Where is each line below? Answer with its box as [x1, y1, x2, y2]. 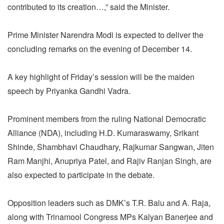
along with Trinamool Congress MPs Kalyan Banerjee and [7, 210, 213, 222]
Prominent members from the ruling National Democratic [7, 112, 206, 124]
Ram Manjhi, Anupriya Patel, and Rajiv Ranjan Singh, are [7, 154, 211, 166]
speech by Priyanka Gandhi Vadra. [7, 84, 130, 96]
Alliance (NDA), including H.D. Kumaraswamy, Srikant [7, 126, 198, 138]
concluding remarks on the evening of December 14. [7, 42, 192, 54]
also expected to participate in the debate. [7, 168, 154, 180]
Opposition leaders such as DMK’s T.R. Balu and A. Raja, [7, 196, 210, 208]
